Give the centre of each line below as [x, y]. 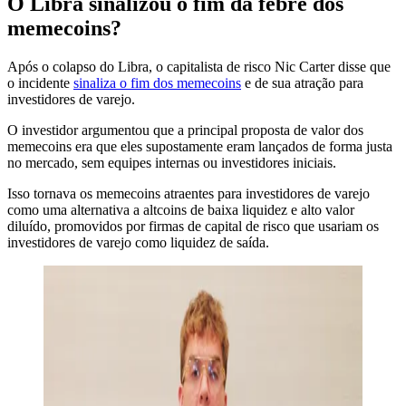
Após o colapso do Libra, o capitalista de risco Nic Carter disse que [199, 66]
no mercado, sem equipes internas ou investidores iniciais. [172, 162]
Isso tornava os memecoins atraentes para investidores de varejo [188, 193]
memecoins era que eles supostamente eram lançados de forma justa [200, 146]
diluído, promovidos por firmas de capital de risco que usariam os [193, 226]
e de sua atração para [302, 82]
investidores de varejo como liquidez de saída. [138, 242]
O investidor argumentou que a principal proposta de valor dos [185, 130]
